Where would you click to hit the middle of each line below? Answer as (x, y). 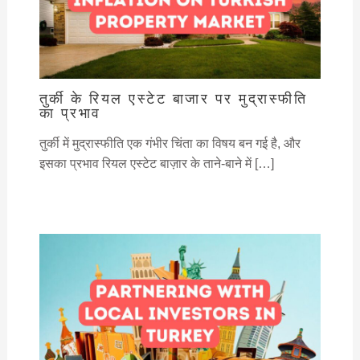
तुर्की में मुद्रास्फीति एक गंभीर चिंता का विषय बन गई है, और (170, 143)
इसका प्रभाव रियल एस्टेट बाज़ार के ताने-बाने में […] (156, 163)
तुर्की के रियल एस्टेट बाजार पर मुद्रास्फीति (173, 98)
